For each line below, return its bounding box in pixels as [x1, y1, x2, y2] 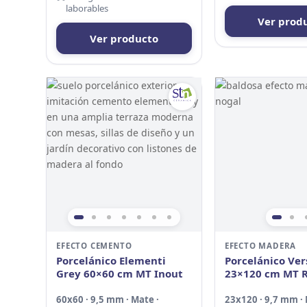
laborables [66, 1, 109, 14]
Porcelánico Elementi [56, 254, 167, 268]
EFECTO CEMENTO [56, 241, 132, 251]
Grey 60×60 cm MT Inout [56, 267, 184, 281]
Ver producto [89, 31, 158, 45]
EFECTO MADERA [224, 241, 297, 251]
